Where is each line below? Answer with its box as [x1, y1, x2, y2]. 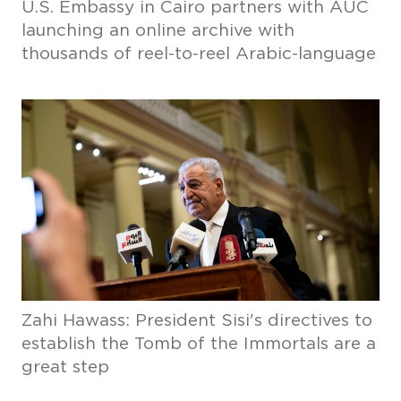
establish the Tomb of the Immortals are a [21, 336, 376, 353]
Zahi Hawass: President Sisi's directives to [21, 312, 372, 329]
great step [21, 359, 109, 376]
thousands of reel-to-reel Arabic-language [21, 46, 376, 63]
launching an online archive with [21, 22, 294, 39]
